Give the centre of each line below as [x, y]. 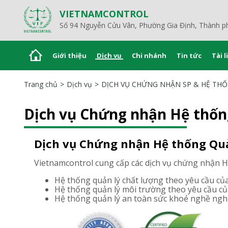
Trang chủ [41, 84]
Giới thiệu [69, 56]
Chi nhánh [149, 56]
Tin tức [189, 56]
